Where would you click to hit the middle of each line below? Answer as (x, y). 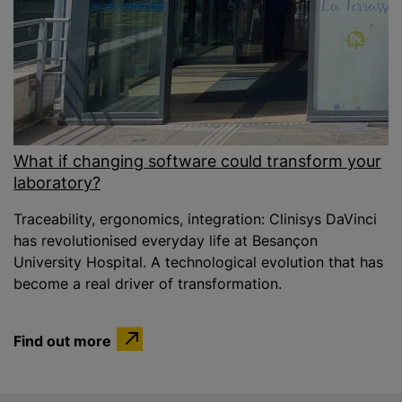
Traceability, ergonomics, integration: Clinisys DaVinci (195, 219)
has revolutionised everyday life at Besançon (166, 240)
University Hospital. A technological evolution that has (198, 262)
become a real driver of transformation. (148, 284)
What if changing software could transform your (197, 161)
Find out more (62, 340)
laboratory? (57, 183)
